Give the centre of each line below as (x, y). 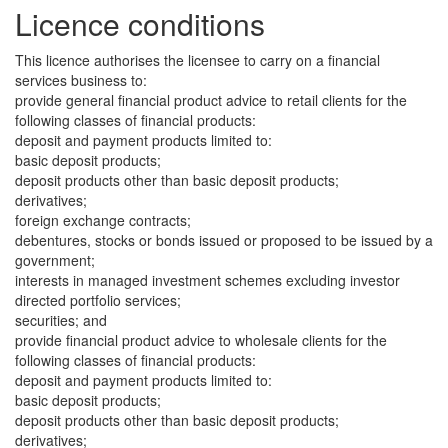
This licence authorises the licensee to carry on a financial (197, 60)
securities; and (61, 320)
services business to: (81, 80)
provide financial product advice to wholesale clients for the (201, 340)
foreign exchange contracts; (103, 220)
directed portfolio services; (98, 300)
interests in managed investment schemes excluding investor (207, 280)
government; (55, 260)
